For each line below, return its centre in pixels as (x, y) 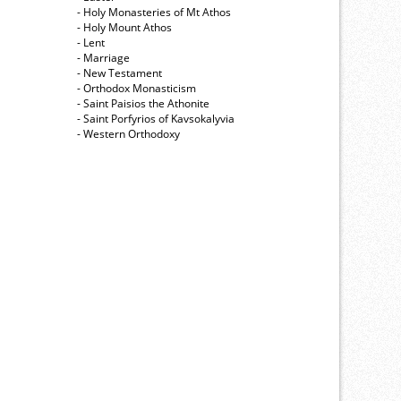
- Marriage (103, 58)
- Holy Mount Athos (124, 28)
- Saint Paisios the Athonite (143, 104)
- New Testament (119, 73)
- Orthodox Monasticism (137, 89)
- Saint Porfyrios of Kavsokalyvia (156, 119)
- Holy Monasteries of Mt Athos (154, 13)
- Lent (91, 43)
